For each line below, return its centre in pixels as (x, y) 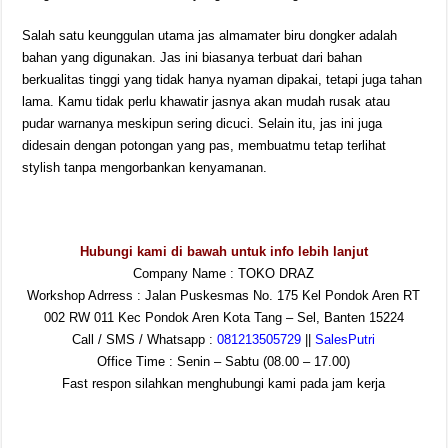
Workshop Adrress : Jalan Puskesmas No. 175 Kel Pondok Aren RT (224, 295)
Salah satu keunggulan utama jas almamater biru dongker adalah (210, 35)
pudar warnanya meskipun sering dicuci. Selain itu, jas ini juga (202, 123)
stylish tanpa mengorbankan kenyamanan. (145, 167)
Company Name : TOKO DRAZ (224, 273)
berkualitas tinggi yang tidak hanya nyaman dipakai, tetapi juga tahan (222, 79)
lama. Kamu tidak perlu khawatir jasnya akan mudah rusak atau (206, 101)
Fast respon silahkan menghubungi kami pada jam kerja (224, 383)
